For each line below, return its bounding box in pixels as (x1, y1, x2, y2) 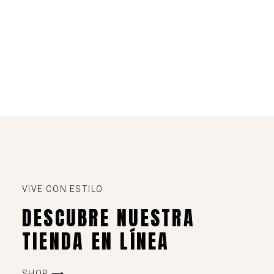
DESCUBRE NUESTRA (21, 203, 195, 233)
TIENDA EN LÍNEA (21, 226, 170, 256)
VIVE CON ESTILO (21, 184, 103, 194)
